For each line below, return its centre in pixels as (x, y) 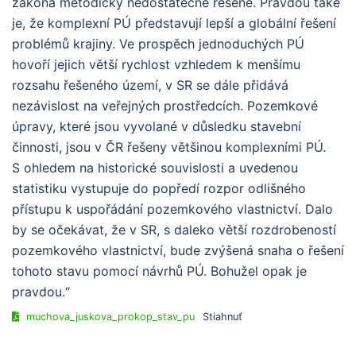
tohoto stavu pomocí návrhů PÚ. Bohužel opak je (159, 271)
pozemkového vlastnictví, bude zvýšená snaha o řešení (178, 250)
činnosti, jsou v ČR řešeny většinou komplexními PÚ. (169, 147)
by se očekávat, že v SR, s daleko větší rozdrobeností (174, 229)
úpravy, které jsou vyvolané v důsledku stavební (157, 126)
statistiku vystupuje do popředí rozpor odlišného (159, 188)
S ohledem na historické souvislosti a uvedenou (155, 167)
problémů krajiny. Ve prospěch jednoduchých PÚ (158, 43)
